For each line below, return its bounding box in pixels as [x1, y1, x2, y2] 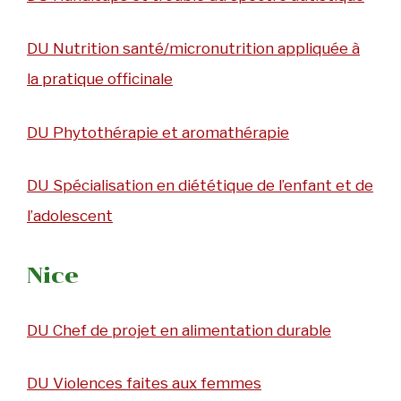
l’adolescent [27, 207, 113, 226]
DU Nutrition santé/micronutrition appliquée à [27, 39, 360, 58]
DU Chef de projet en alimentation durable [27, 320, 331, 339]
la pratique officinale [27, 70, 173, 89]
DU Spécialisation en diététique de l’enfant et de [27, 176, 373, 195]
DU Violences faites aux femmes [27, 374, 261, 393]
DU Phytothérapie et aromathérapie [27, 123, 289, 141]
